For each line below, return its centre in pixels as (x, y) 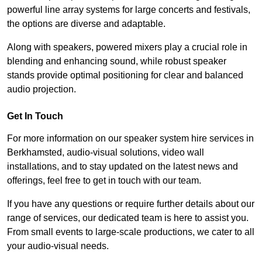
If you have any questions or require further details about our (131, 204)
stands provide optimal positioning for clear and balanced (125, 75)
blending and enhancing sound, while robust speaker (117, 61)
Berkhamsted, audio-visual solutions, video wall (106, 153)
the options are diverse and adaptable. (86, 24)
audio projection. (42, 89)
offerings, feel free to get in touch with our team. (104, 181)
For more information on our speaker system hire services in (130, 139)
